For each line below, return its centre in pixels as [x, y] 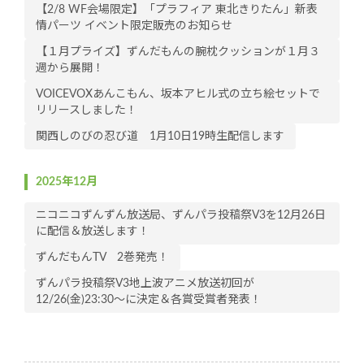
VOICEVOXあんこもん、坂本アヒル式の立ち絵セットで [178, 95]
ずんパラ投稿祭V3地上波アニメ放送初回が [145, 284]
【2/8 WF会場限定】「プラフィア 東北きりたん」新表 [177, 10]
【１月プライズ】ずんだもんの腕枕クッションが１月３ [178, 52]
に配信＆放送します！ [93, 232]
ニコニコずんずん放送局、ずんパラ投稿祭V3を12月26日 [181, 216]
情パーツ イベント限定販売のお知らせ [134, 26]
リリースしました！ [87, 111]
